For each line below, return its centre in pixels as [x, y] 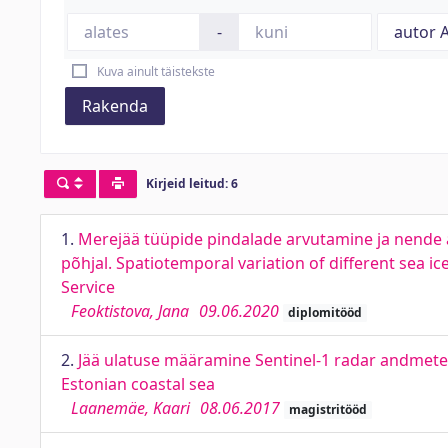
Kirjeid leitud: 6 [191, 184]
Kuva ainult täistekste [155, 71]
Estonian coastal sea [138, 384]
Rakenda [115, 106]
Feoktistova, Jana [130, 311]
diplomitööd [324, 312]
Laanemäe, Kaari [130, 408]
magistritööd [327, 409]
